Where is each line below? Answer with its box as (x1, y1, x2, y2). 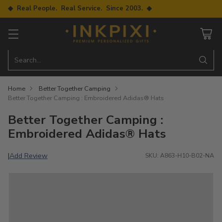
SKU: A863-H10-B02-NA (145, 151, 214, 160)
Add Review (9, 150, 48, 161)
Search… (14, 55, 41, 65)
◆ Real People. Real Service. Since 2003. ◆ (8, 4, 152, 13)
